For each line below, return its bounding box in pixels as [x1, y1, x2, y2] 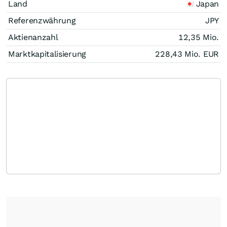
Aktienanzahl [8, 32, 58, 42]
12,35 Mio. [178, 32, 219, 42]
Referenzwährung [8, 15, 76, 25]
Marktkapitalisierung [8, 49, 86, 59]
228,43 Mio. [155, 49, 203, 59]
